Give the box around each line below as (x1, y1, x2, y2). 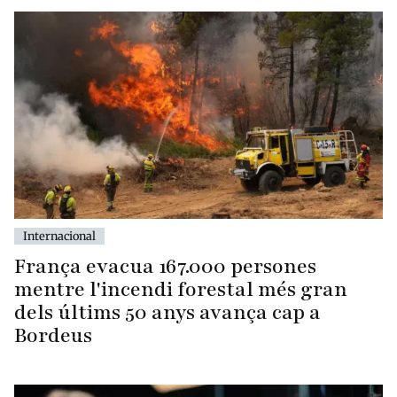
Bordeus (14, 321, 92, 349)
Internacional (23, 228, 96, 243)
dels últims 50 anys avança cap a (14, 298, 321, 326)
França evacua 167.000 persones (14, 252, 316, 280)
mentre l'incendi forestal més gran (14, 275, 347, 303)
